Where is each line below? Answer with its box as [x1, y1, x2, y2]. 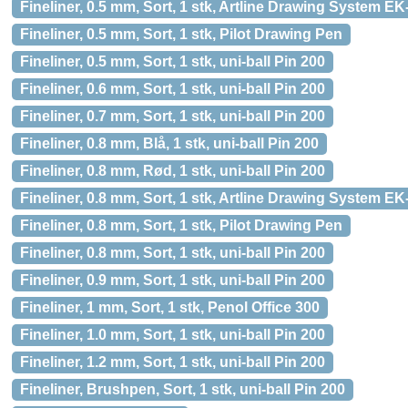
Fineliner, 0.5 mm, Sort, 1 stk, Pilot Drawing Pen [20, 26, 342, 42]
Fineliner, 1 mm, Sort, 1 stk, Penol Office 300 [20, 300, 320, 315]
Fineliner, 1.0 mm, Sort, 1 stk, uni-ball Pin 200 [20, 327, 325, 342]
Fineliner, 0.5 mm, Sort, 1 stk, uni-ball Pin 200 [20, 54, 325, 69]
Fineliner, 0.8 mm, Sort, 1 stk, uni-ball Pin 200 [20, 245, 325, 260]
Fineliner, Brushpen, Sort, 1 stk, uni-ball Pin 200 [20, 382, 345, 397]
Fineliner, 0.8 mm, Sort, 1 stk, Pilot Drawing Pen [20, 218, 342, 233]
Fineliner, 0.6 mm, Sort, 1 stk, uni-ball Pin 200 [20, 81, 325, 97]
